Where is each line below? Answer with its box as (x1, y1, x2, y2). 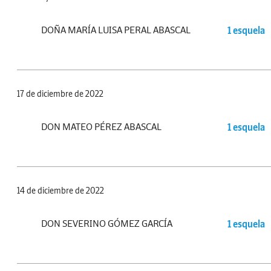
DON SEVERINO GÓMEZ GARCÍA (41, 217, 172, 230)
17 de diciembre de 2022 (17, 88, 103, 100)
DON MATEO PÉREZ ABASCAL (41, 120, 162, 133)
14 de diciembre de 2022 (17, 185, 104, 197)
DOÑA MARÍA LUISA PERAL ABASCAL (41, 24, 191, 36)
